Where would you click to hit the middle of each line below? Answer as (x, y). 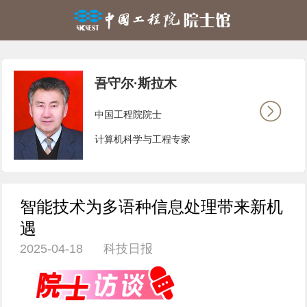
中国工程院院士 (128, 115)
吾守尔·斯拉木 (136, 84)
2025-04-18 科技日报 (87, 249)
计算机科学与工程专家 (143, 139)
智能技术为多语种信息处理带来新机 (152, 207)
